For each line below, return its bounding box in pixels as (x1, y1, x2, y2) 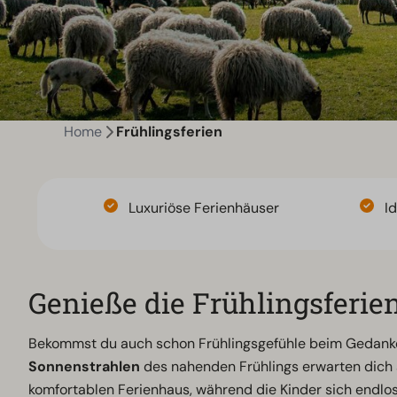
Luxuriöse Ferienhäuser (128, 198, 280, 218)
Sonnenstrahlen (28, 357, 141, 377)
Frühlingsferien (116, 122, 222, 141)
